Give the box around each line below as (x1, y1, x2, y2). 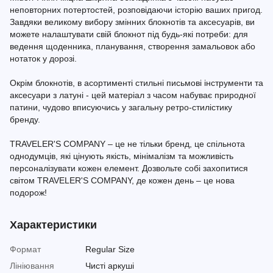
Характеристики (10, 219, 97, 231)
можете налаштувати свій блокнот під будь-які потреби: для (10, 29, 248, 39)
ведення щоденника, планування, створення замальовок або (10, 41, 255, 51)
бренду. (10, 115, 40, 124)
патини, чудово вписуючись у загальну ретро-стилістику (10, 102, 232, 112)
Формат (10, 244, 41, 254)
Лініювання (10, 261, 54, 271)
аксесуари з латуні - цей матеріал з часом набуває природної (10, 90, 256, 100)
